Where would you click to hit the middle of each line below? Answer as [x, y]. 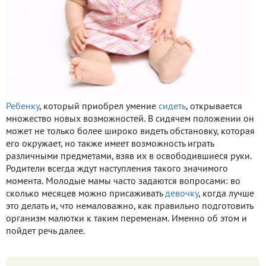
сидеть [172, 107]
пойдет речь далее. [45, 231]
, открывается [214, 107]
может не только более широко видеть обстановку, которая [130, 132]
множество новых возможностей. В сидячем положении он [130, 119]
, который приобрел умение [99, 107]
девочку [182, 194]
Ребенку [23, 107]
